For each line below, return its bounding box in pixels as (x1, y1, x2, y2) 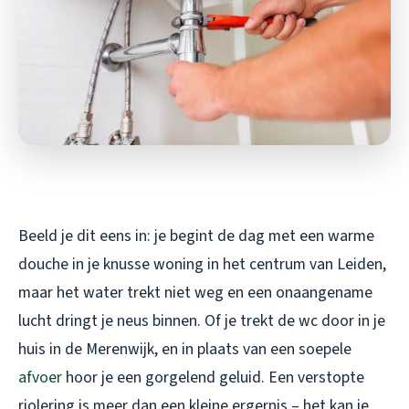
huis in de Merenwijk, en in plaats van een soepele (18, 338, 351, 362)
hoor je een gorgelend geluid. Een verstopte (62, 366, 364, 390)
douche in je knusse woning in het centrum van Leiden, (18, 253, 386, 277)
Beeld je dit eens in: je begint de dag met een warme (18, 225, 374, 248)
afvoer (18, 366, 62, 390)
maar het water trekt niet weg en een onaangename (18, 281, 372, 305)
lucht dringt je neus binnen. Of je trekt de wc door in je (18, 309, 385, 333)
